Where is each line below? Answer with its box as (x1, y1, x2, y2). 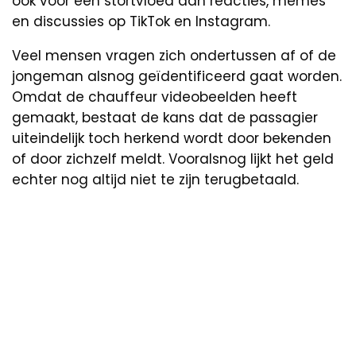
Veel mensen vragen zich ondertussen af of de (12, 45, 336, 65)
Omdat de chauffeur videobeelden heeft (12, 87, 297, 106)
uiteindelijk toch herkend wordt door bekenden (12, 128, 331, 148)
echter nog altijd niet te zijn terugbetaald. (12, 169, 299, 189)
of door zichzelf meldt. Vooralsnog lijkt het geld (12, 149, 334, 168)
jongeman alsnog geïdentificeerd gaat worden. (12, 66, 342, 86)
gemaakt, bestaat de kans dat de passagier (12, 107, 318, 127)
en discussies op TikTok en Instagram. (12, 11, 270, 31)
